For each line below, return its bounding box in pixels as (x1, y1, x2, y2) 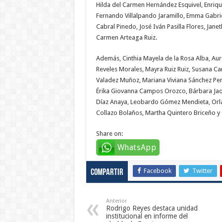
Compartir (90, 167, 123, 177)
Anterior (106, 197, 127, 204)
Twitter (192, 166, 213, 174)
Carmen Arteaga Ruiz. (96, 33, 157, 41)
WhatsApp (117, 142, 157, 152)
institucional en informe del (106, 212, 188, 220)
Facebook (143, 166, 171, 174)
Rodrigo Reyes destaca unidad (106, 204, 198, 212)
